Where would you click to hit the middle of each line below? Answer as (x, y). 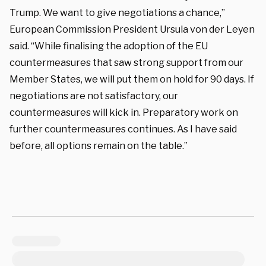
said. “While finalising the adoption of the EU (109, 46)
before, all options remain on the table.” (99, 145)
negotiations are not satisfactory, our (94, 96)
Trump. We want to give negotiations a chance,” (117, 12)
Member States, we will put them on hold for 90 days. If (132, 79)
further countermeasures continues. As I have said (123, 129)
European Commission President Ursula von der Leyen (132, 29)
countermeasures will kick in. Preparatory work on (124, 112)
